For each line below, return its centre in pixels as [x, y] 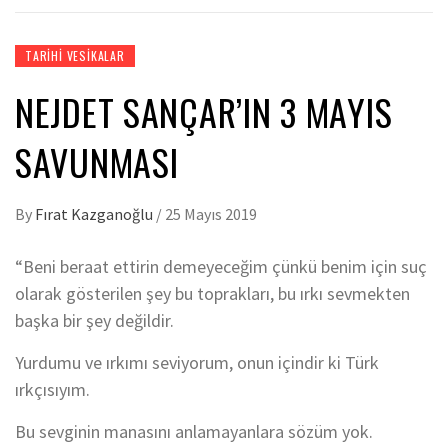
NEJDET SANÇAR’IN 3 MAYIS [204, 111]
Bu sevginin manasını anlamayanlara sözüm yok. [194, 431]
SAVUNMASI [97, 161]
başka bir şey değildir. [94, 320]
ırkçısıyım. [52, 389]
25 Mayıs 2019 [211, 214]
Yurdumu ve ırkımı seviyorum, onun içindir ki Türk [197, 362]
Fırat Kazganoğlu [95, 214]
